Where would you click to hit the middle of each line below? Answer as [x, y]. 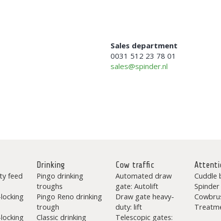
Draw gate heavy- [145, 196]
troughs [49, 186]
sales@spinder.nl [139, 66]
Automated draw [143, 176]
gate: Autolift [137, 186]
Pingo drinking [60, 176]
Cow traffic [135, 165]
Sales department [144, 45]
